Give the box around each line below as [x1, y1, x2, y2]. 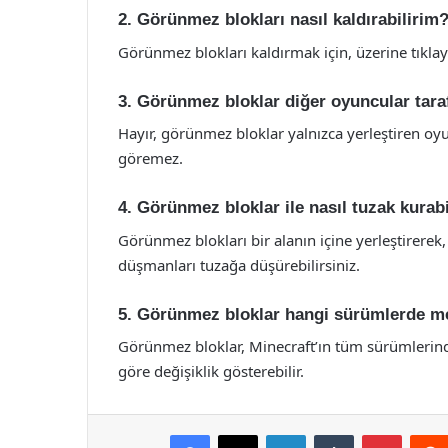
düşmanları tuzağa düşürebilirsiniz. [118, 254, 360, 275]
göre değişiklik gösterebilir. [118, 361, 304, 381]
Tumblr [353, 426, 395, 442]
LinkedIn [305, 426, 357, 442]
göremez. [118, 148, 183, 168]
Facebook [209, 426, 270, 442]
